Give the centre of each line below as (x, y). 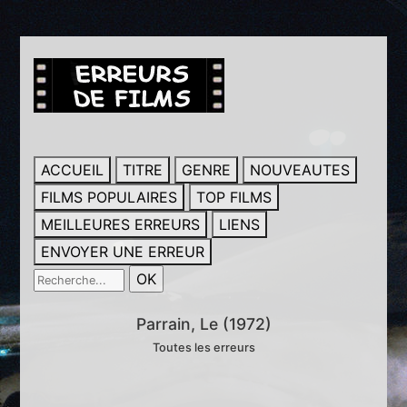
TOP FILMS (234, 197)
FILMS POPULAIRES (109, 197)
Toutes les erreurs (203, 347)
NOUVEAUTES (300, 170)
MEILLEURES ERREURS (121, 224)
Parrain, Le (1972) (203, 324)
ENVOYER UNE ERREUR (123, 252)
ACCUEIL (73, 170)
